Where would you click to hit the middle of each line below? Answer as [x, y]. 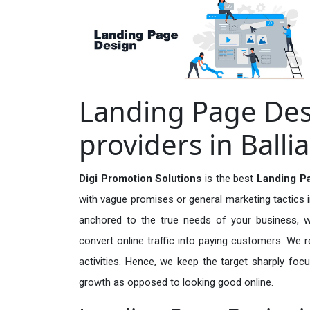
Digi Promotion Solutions [142, 178]
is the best [231, 178]
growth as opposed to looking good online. [176, 282]
